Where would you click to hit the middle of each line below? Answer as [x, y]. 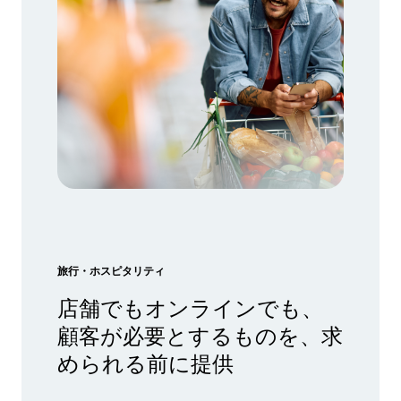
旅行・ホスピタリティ [111, 270]
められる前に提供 [145, 362]
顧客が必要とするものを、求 [200, 334]
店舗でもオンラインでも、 [190, 306]
